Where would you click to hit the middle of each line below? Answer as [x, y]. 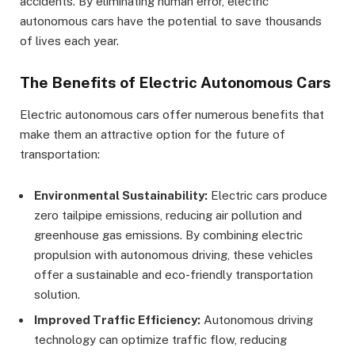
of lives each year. [69, 40]
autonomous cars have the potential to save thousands [171, 21]
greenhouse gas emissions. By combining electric [168, 235]
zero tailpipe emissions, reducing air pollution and [168, 215]
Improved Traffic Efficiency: [117, 319]
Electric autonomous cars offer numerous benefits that [172, 115]
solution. [57, 294]
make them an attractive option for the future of [153, 134]
